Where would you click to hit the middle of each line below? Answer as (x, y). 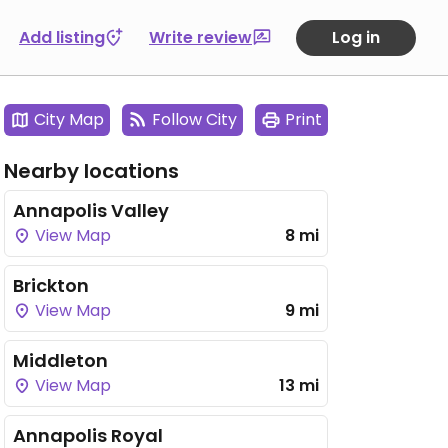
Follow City (194, 119)
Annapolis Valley (91, 210)
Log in (356, 37)
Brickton (51, 285)
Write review (200, 37)
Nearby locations (91, 171)
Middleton (60, 360)
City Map (69, 119)
